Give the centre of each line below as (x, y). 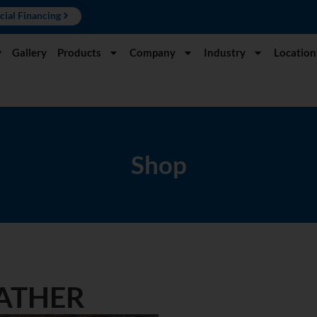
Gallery (29, 52)
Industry (225, 52)
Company (152, 52)
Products (79, 52)
